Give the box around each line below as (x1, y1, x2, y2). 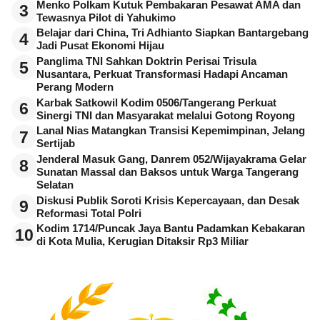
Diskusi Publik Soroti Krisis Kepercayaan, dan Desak (36, 194, 299, 206)
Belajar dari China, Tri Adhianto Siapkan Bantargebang (36, 27, 309, 39)
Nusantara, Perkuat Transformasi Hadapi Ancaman (36, 69, 288, 81)
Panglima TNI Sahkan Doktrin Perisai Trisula (36, 56, 256, 68)
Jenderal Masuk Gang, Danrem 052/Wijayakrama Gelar (36, 154, 306, 166)
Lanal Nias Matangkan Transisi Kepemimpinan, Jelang (36, 125, 305, 137)
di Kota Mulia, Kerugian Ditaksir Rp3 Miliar (36, 236, 249, 248)
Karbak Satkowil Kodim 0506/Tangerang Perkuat (36, 96, 276, 109)
